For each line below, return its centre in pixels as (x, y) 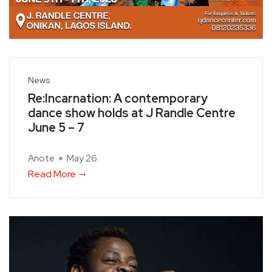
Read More (52, 174)
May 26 (82, 159)
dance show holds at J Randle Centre (132, 113)
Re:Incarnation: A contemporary (118, 99)
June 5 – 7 (56, 128)
